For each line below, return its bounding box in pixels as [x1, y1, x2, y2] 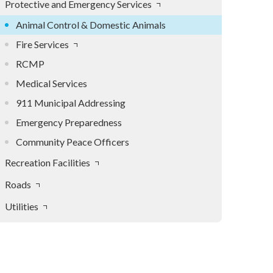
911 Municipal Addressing [16, 97, 126, 108]
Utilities [5, 200, 38, 212]
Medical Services [16, 77, 87, 89]
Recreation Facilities [5, 157, 90, 168]
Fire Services [16, 38, 69, 50]
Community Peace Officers [16, 136, 129, 147]
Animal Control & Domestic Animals [16, 19, 166, 30]
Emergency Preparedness [16, 116, 122, 128]
